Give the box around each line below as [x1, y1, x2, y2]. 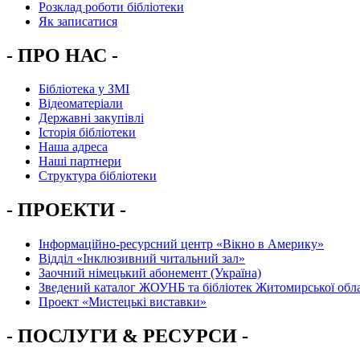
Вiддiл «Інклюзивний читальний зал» [39, 252, 245, 266]
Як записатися [39, 14, 117, 28]
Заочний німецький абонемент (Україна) [39, 266, 261, 280]
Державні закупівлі [39, 111, 144, 125]
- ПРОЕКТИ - [6, 199, 126, 221]
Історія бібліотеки [39, 125, 136, 140]
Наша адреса [39, 140, 108, 154]
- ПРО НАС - [6, 44, 118, 66]
